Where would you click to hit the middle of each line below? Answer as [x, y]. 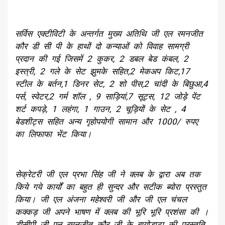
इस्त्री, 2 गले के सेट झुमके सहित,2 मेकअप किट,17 [102, 72]
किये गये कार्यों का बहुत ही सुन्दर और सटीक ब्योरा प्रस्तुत [111, 187]
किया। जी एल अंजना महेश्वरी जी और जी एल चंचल [101, 200]
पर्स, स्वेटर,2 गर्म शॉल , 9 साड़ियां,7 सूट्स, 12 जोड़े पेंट [108, 97]
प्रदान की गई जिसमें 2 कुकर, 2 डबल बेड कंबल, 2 [102, 59]
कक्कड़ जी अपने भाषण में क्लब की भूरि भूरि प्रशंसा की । [112, 212]
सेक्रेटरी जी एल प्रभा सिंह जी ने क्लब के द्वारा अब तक [108, 175]
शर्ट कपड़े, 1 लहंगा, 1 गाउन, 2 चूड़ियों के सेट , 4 [100, 109]
